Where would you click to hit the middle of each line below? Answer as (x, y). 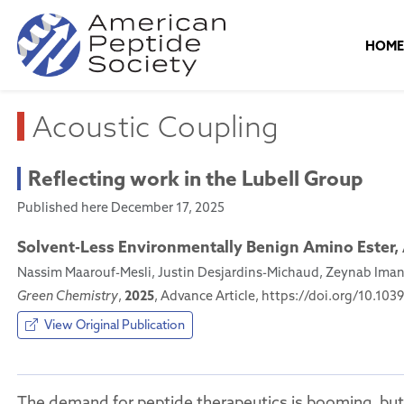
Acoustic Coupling (156, 126)
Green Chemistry (68, 296)
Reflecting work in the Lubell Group (196, 178)
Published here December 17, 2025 (121, 207)
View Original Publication (113, 325)
